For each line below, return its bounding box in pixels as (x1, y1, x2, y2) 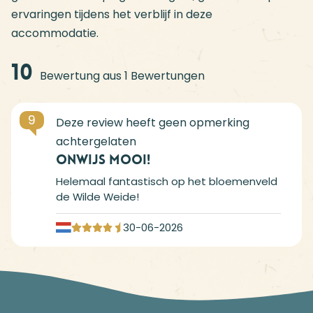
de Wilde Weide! (56, 189, 139, 205)
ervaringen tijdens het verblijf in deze (11, 6, 212, 23)
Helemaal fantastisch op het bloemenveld (56, 174, 277, 189)
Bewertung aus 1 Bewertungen (37, 68, 205, 85)
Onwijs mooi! (56, 151, 150, 169)
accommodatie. (11, 25, 99, 42)
